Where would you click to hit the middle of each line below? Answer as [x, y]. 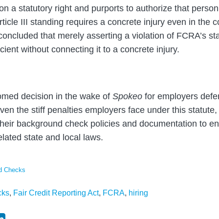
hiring [138, 193]
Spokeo [129, 96]
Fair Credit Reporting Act [56, 193]
